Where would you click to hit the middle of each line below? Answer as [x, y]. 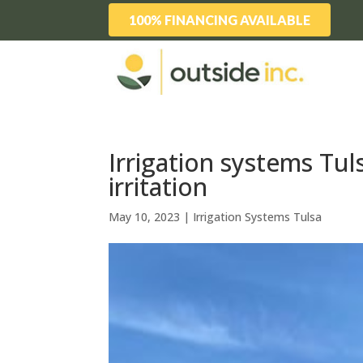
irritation [158, 187]
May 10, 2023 [145, 217]
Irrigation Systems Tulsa [258, 217]
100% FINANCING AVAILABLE [220, 20]
